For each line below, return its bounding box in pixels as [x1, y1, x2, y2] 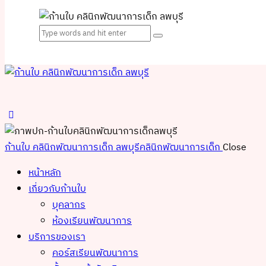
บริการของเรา [28, 229, 85, 245]
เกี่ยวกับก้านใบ [28, 181, 86, 197]
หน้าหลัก [28, 165, 61, 181]
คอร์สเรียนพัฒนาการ [52, 245, 138, 261]
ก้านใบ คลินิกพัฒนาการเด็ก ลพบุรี [5, 140, 140, 156]
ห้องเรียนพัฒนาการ [52, 213, 132, 229]
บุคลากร [52, 197, 85, 213]
